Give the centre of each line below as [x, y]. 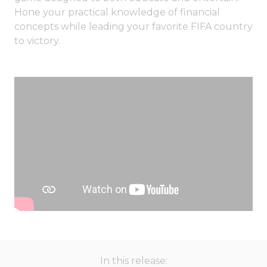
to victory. [37, 41]
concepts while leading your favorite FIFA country [133, 27]
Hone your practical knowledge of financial [117, 13]
